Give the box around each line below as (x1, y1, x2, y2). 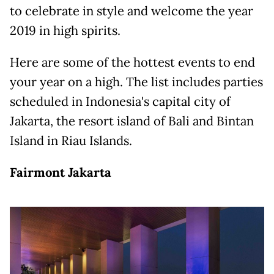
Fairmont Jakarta (10, 165, 111, 181)
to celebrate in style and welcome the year (10, 3, 253, 20)
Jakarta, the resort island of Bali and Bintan (10, 113, 254, 130)
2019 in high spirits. (10, 23, 120, 39)
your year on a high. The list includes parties (10, 74, 263, 91)
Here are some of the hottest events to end (10, 54, 255, 71)
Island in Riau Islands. (10, 133, 132, 149)
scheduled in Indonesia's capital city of (10, 94, 231, 110)
